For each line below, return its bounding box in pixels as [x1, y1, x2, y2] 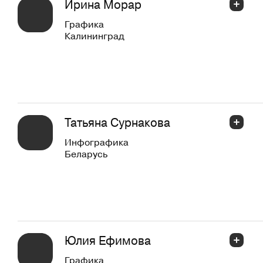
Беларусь [65, 147, 107, 160]
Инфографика [65, 135, 129, 149]
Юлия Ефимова [65, 231, 151, 249]
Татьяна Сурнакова [65, 113, 170, 131]
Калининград [65, 29, 124, 42]
